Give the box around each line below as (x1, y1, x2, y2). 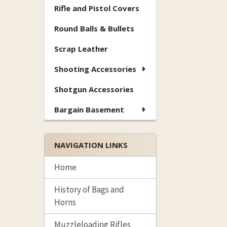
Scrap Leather (54, 44, 108, 54)
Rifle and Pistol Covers (54, 3, 139, 14)
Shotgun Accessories (54, 84, 134, 95)
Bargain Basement (54, 104, 124, 115)
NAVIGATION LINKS (54, 139, 128, 150)
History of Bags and (54, 183, 124, 195)
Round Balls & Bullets (54, 23, 134, 34)
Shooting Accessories (54, 64, 136, 74)
